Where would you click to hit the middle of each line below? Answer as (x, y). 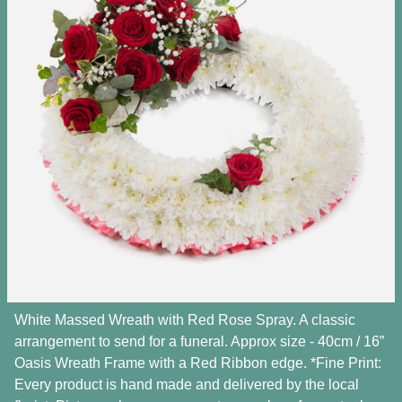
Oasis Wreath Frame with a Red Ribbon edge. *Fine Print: (198, 363)
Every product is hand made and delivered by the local (187, 385)
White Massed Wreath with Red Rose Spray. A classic (185, 320)
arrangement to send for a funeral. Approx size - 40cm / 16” (199, 342)
